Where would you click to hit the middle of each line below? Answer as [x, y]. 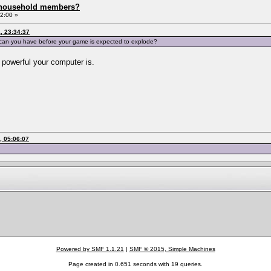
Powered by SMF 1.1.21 [90, 249]
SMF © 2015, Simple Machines [172, 249]
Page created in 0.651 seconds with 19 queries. [135, 264]
